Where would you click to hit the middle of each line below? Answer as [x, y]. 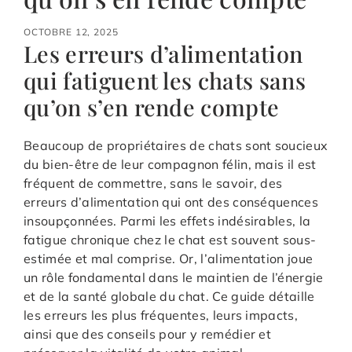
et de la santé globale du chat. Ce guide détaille [169, 296]
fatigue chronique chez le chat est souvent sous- [170, 239]
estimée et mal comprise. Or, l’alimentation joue [169, 258]
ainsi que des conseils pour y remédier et [148, 334]
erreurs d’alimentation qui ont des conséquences [171, 202]
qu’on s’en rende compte [152, 106]
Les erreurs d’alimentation [163, 53]
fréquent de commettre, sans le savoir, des [153, 183]
